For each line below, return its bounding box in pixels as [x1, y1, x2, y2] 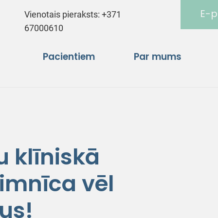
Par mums [134, 51, 182, 62]
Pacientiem [43, 51, 95, 62]
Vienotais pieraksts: [24, 9, 102, 19]
